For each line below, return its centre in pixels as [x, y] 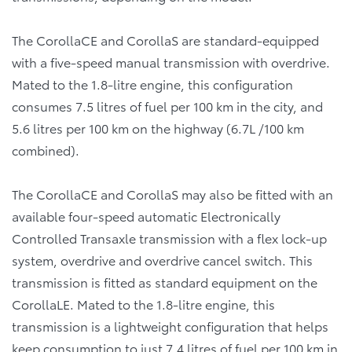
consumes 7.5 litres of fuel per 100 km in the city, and [167, 105]
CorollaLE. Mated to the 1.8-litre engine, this [143, 303]
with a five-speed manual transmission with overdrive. [171, 61]
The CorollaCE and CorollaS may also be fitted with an [172, 193]
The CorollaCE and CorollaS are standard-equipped [165, 39]
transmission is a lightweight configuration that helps [170, 325]
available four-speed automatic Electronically [146, 215]
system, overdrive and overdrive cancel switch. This [162, 259]
